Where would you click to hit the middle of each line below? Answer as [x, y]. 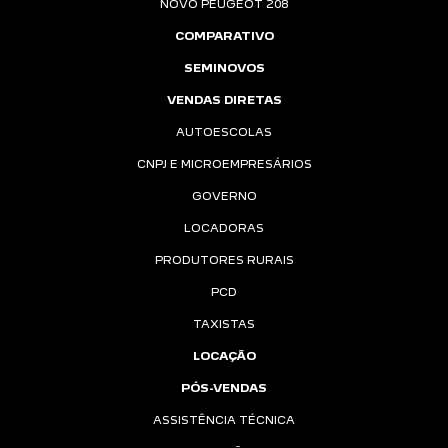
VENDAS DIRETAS [224, 100]
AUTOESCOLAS [224, 132]
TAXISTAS [224, 324]
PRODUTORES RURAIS [224, 260]
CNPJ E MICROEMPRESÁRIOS [224, 164]
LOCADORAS [224, 228]
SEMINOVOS [224, 68]
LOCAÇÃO [224, 356]
